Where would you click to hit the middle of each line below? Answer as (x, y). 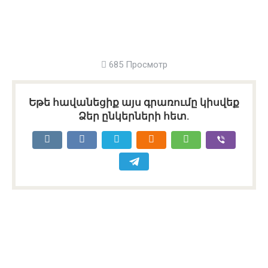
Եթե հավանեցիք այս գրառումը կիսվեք (134, 102)
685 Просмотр (137, 65)
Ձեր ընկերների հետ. (134, 116)
